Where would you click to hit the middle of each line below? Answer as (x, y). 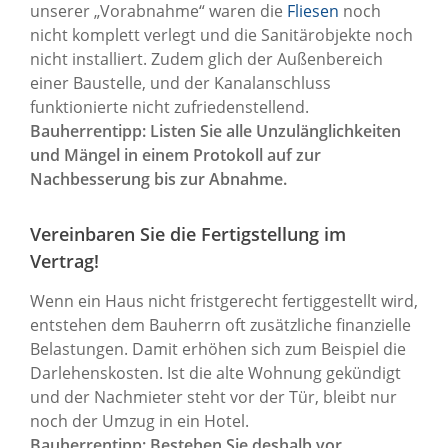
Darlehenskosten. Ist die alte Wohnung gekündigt (215, 372)
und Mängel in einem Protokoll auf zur (175, 154)
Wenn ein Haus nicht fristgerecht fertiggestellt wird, (224, 300)
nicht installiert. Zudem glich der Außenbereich (206, 58)
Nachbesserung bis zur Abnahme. (158, 178)
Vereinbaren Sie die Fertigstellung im (188, 233)
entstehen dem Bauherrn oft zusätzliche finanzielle (220, 324)
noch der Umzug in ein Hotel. (139, 420)
